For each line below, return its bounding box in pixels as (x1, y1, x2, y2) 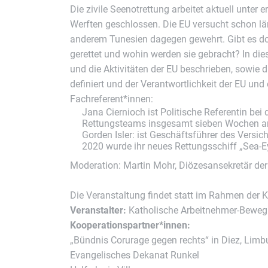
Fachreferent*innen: (70, 93, 153, 105)
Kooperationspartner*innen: (70, 220, 190, 231)
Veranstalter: (70, 205, 126, 216)
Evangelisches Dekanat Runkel (70, 249, 199, 261)
